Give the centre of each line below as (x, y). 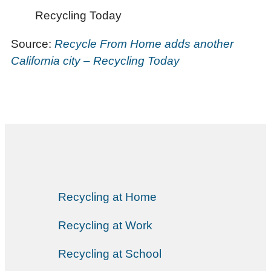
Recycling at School (110, 253)
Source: (33, 44)
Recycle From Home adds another (144, 44)
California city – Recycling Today (95, 60)
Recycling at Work (105, 225)
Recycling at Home (107, 197)
